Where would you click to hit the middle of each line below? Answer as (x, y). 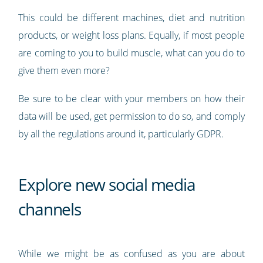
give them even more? (64, 70)
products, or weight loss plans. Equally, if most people (131, 35)
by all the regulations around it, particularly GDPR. (121, 134)
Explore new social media (107, 184)
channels (50, 209)
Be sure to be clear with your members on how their (131, 98)
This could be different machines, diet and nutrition (131, 17)
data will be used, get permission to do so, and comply (131, 116)
